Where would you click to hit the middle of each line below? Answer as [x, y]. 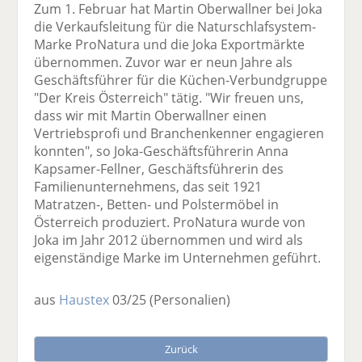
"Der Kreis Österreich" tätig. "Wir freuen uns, [169, 98]
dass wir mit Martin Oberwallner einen [151, 116]
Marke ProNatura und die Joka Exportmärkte [170, 45]
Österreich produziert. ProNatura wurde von [170, 223]
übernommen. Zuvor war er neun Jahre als [164, 63]
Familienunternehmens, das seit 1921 [148, 187]
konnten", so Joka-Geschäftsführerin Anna [162, 152]
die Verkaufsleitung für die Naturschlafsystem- [175, 27]
